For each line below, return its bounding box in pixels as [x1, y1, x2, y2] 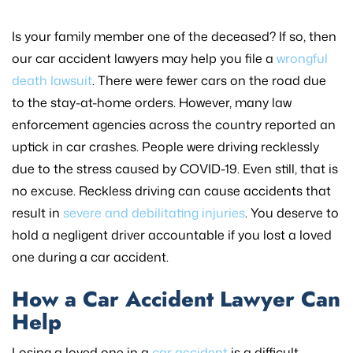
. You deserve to [245, 204, 339, 222]
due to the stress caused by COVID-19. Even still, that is [12, 160, 338, 178]
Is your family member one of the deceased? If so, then [12, 28, 336, 46]
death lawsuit [12, 72, 92, 90]
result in [12, 204, 63, 222]
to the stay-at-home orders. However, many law [12, 94, 292, 112]
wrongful [277, 50, 328, 68]
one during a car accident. [12, 248, 169, 266]
